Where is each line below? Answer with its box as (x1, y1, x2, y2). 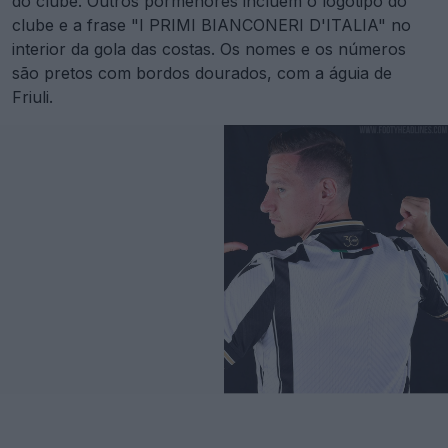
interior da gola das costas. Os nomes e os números (12, 39, 406, 59)
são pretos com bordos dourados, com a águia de (12, 63, 392, 83)
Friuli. (12, 87, 53, 107)
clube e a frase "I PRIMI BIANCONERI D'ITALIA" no (12, 15, 411, 35)
